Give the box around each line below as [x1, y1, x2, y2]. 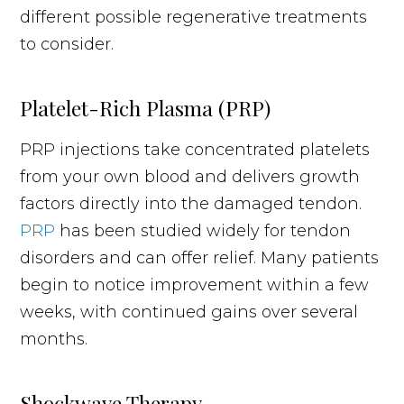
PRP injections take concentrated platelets [20, 139, 371, 160]
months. [20, 328, 88, 349]
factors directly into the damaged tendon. [20, 193, 363, 214]
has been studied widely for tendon [55, 220, 352, 241]
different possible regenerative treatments [20, 6, 368, 27]
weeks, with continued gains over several [20, 301, 359, 322]
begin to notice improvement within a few [20, 274, 370, 295]
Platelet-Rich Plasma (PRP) [20, 93, 271, 122]
